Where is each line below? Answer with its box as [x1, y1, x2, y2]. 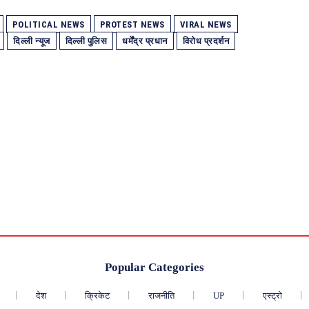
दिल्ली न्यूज [13, 35, 50, 46]
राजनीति [148, 290, 175, 301]
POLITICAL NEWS [12, 19, 85, 30]
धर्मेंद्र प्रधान [122, 35, 168, 46]
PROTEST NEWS [99, 19, 165, 30]
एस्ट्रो [262, 290, 282, 301]
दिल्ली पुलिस [65, 35, 107, 46]
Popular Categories [105, 261, 204, 275]
